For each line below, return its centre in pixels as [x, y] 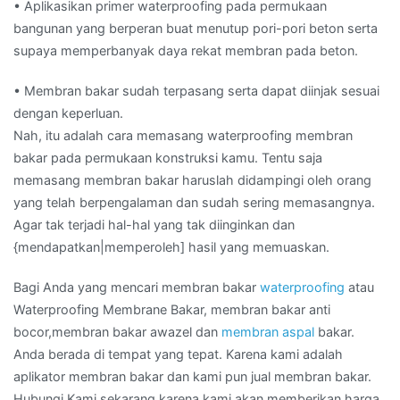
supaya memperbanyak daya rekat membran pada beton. [186, 51]
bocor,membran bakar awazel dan [117, 332]
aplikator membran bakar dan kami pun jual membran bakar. [192, 377]
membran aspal [268, 332]
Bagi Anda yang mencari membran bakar [137, 287]
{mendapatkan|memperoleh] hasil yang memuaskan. [171, 247]
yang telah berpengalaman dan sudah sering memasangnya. [194, 203]
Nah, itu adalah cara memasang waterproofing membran [183, 136]
